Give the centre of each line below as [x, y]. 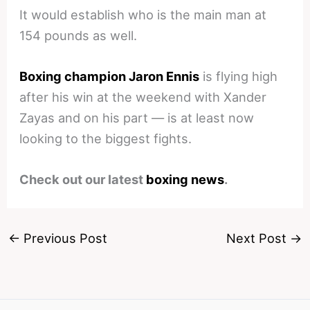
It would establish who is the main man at [143, 14]
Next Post [258, 238]
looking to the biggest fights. [106, 138]
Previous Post [63, 238]
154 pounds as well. [79, 35]
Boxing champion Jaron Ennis [110, 76]
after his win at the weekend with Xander [143, 97]
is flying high [239, 76]
